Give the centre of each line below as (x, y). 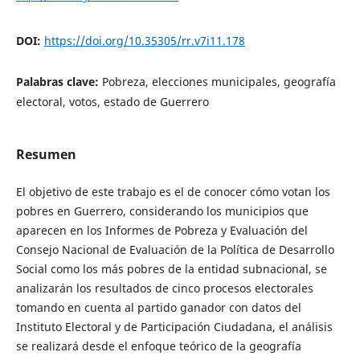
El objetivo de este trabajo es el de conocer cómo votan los (173, 191)
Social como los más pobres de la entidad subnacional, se (171, 268)
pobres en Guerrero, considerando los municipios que (162, 211)
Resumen (46, 154)
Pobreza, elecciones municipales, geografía (219, 81)
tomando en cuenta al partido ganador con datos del (158, 307)
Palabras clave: (59, 81)
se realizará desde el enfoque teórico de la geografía (158, 346)
